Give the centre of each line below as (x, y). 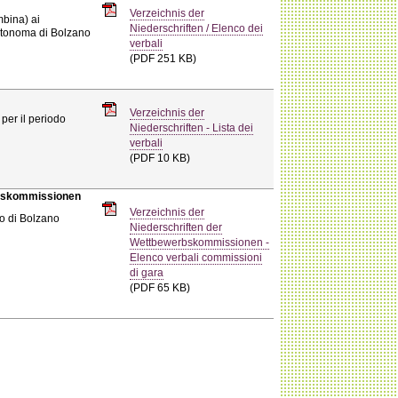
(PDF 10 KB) (160, 158)
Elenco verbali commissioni (196, 257)
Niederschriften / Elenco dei (197, 28)
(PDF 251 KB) (163, 58)
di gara (147, 272)
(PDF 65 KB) (160, 287)
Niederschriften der (176, 227)
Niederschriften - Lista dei (192, 127)
